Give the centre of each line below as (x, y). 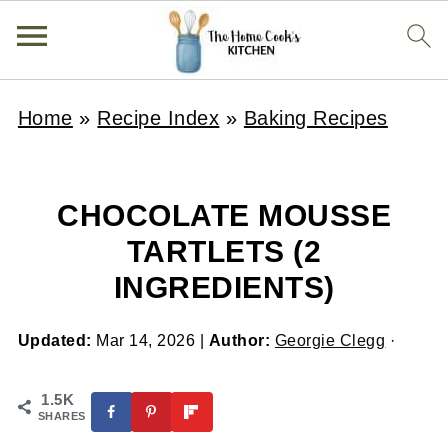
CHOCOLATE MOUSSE (224, 215)
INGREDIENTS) (224, 287)
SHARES (61, 416)
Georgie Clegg (330, 340)
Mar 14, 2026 (146, 340)
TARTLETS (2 (224, 251)
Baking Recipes (315, 118)
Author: (239, 340)
